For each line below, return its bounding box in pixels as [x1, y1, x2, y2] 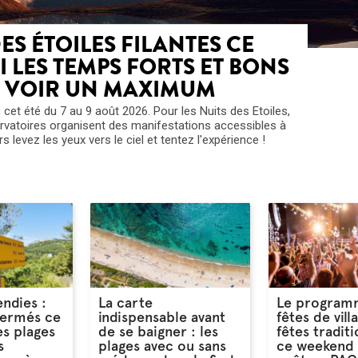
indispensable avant [98, 308, 226, 326]
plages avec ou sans [98, 337, 227, 355]
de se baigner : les [98, 323, 219, 340]
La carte [98, 294, 153, 312]
